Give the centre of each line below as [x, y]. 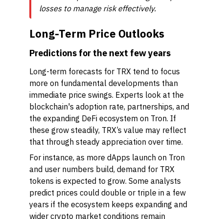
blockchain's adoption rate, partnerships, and [109, 107]
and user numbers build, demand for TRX [102, 169]
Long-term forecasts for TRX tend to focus [105, 71]
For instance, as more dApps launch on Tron [107, 157]
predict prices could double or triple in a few [108, 193]
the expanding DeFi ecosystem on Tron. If [103, 118]
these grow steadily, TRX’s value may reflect [108, 130]
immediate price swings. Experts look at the [107, 95]
